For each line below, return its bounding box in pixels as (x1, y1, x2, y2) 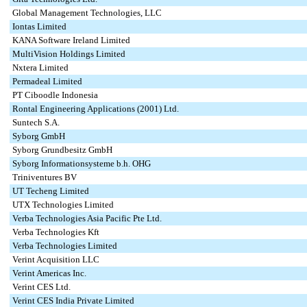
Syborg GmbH (12, 131, 65, 141)
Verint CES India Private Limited (12, 295, 134, 306)
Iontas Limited (12, 21, 66, 32)
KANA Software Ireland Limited (12, 35, 130, 45)
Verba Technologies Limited (12, 241, 117, 251)
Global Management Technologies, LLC (12, 8, 162, 18)
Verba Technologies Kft (12, 227, 99, 237)
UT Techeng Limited (12, 186, 89, 196)
